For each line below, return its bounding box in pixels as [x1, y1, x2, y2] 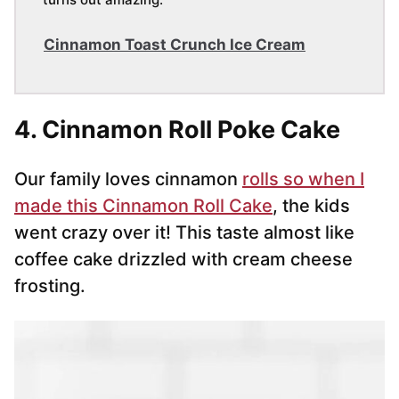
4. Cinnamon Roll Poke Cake [14, 115, 340, 145]
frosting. [14, 275, 85, 297]
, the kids [273, 195, 350, 217]
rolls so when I [242, 168, 364, 191]
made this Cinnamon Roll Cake [14, 195, 273, 217]
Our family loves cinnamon [14, 168, 242, 191]
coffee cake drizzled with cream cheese [14, 248, 353, 271]
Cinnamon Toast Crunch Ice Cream [44, 36, 305, 54]
